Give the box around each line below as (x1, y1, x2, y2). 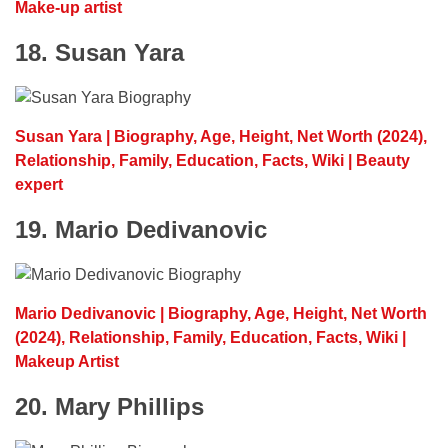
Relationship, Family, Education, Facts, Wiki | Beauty (15, 151, 410, 169)
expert (15, 175, 63, 193)
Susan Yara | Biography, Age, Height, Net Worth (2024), (15, 127, 427, 145)
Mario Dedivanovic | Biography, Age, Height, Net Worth (15, 304, 427, 322)
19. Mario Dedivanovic (15, 215, 267, 243)
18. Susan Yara (15, 38, 184, 66)
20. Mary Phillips (15, 392, 204, 420)
